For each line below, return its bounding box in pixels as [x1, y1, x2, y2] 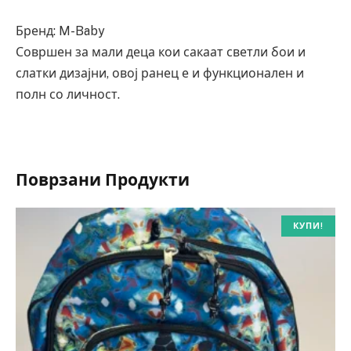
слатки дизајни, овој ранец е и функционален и [16, 65, 304, 81]
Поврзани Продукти [16, 169, 190, 190]
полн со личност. [16, 86, 120, 102]
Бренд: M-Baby [16, 23, 105, 38]
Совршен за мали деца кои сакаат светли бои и [16, 44, 306, 60]
